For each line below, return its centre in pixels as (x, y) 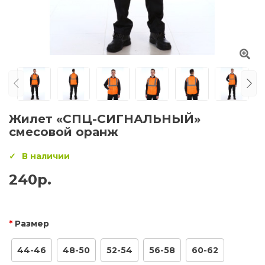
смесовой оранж (64, 132)
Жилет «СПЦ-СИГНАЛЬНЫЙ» (105, 119)
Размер (32, 223)
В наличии (46, 156)
